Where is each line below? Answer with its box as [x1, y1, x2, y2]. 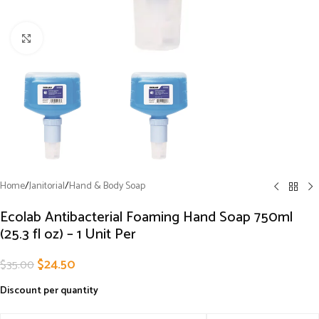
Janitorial [29, 178, 65, 195]
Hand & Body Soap [69, 178, 145, 195]
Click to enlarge [42, 30, 105, 46]
